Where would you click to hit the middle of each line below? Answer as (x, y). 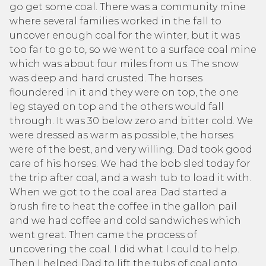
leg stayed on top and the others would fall (117, 107)
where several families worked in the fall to (115, 21)
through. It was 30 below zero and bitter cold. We (131, 121)
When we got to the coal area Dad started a (118, 192)
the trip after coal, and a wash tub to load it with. (130, 178)
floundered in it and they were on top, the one (124, 92)
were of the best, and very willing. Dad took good (131, 149)
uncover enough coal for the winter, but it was (125, 35)
